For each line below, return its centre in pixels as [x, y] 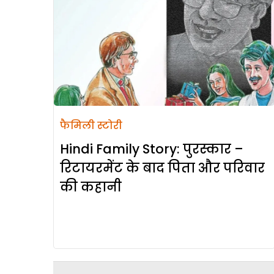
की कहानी [91, 187]
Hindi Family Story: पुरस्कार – [152, 149]
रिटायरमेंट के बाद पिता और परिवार [162, 168]
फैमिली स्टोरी [91, 126]
